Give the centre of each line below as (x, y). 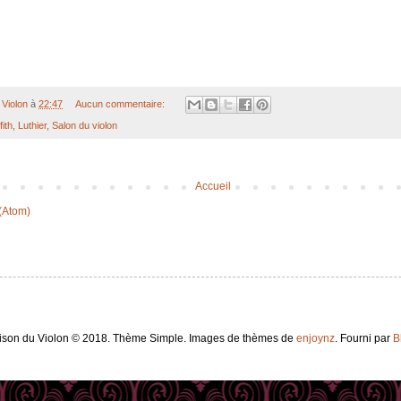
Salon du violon (85, 126)
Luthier (32, 126)
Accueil (213, 187)
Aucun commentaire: (121, 103)
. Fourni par (363, 339)
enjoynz (315, 339)
